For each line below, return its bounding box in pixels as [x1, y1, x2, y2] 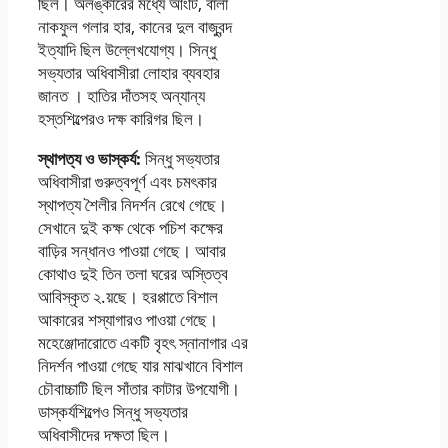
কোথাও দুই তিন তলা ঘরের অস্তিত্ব [38, 262, 228, 286]
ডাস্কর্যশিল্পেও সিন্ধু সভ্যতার [38, 400, 188, 424]
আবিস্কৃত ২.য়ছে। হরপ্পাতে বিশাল [38, 285, 218, 309]
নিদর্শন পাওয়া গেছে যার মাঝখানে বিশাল [38, 354, 243, 378]
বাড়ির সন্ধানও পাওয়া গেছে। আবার [38, 239, 226, 263]
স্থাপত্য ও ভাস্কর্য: [38, 147, 141, 171]
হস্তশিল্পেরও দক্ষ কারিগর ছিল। [38, 107, 204, 131]
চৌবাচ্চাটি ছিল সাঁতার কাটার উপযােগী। [38, 377, 240, 401]
